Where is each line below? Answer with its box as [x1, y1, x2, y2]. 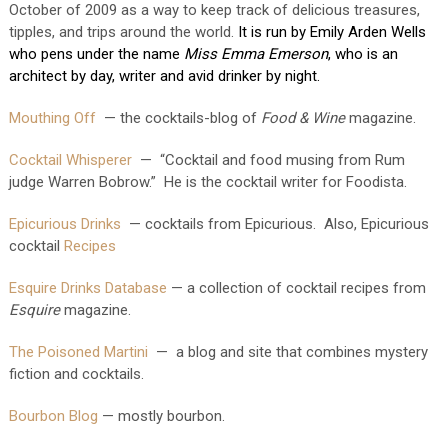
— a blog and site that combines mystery [147, 343, 428, 361]
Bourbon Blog [8, 407, 98, 425]
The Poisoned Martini [8, 343, 148, 361]
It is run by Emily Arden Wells [237, 23, 426, 41]
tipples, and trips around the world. [8, 23, 238, 41]
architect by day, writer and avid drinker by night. [8, 67, 320, 85]
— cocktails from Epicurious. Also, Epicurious [120, 215, 429, 233]
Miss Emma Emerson [183, 45, 328, 63]
